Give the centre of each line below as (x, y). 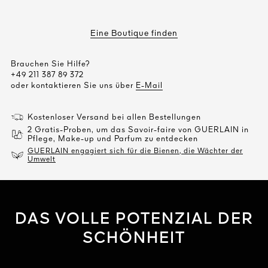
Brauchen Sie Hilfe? (50, 64)
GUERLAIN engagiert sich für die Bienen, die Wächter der (135, 151)
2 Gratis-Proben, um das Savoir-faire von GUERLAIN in (138, 130)
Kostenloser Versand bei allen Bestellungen (114, 117)
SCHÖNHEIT (134, 239)
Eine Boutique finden (134, 33)
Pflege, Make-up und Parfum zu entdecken (113, 139)
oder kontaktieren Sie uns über (73, 86)
